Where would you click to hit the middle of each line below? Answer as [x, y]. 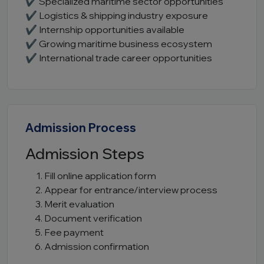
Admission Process [81, 128]
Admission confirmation [97, 246]
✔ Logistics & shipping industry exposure [117, 15]
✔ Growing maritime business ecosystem [119, 44]
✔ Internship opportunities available [105, 29]
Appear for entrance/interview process [131, 190]
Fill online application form [100, 176]
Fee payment [74, 232]
